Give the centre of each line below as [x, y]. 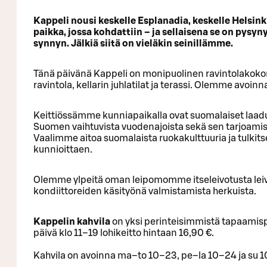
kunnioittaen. [63, 149]
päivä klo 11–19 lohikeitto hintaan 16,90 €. [124, 233]
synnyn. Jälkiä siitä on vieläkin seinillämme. [133, 43]
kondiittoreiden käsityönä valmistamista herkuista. [145, 191]
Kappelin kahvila [72, 221]
